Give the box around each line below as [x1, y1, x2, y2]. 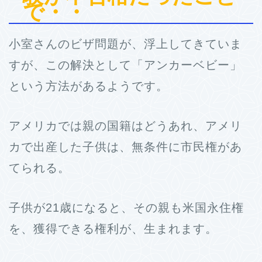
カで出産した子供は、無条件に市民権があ [9, 140, 242, 153]
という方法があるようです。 [9, 79, 168, 92]
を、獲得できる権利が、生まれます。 [9, 222, 218, 235]
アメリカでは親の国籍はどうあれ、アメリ [9, 119, 242, 132]
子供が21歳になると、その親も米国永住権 [9, 201, 244, 214]
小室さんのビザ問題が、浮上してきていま [9, 37, 242, 50]
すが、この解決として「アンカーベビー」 [9, 58, 242, 71]
